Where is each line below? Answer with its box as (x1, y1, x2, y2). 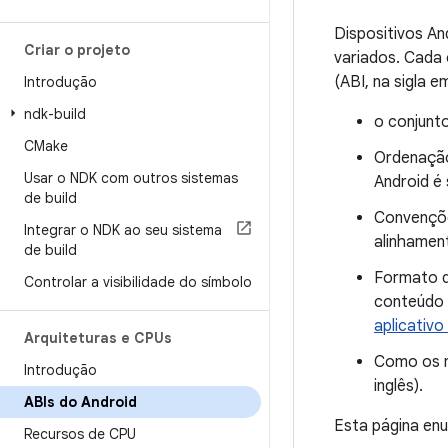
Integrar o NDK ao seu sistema (24, 221, 222, 239)
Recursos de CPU (24, 425, 136, 443)
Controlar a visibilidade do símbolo (24, 273, 252, 291)
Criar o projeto (24, 41, 130, 59)
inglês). (374, 376, 423, 396)
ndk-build (24, 105, 86, 123)
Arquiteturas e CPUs (24, 329, 172, 347)
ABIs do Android (24, 393, 137, 411)
